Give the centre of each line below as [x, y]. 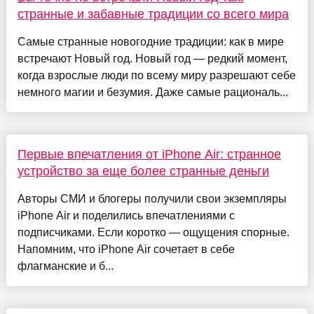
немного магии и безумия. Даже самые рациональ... [152, 92]
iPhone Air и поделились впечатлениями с [126, 215]
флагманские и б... [65, 266]
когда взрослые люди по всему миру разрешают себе [156, 75]
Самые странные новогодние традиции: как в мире [150, 41]
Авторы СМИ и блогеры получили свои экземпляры [152, 198]
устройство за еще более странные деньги [143, 171]
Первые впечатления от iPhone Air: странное [149, 154]
